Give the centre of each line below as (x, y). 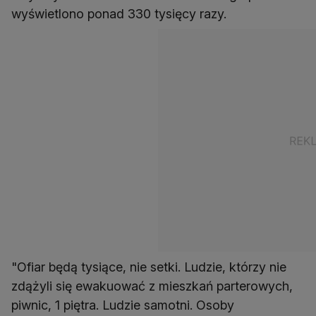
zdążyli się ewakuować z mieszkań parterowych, (152, 286)
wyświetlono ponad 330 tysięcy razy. (119, 14)
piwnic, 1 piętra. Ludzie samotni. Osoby (123, 305)
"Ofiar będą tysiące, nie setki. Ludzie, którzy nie (149, 267)
